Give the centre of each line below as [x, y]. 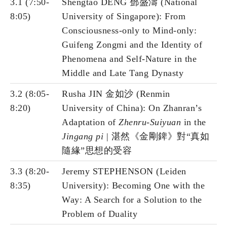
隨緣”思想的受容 [97, 151]
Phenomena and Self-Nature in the [129, 59]
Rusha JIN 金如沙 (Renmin [116, 94]
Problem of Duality [100, 214]
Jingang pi [84, 137]
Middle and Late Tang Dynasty [123, 73]
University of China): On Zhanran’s [132, 108]
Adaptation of [90, 122]
